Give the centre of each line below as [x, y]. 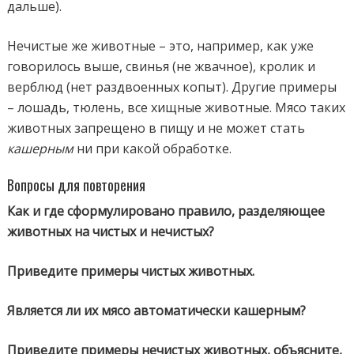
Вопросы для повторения [77, 185]
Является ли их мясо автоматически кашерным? [157, 310]
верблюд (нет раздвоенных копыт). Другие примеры [172, 87]
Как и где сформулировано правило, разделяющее [166, 211]
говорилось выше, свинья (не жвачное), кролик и [162, 66]
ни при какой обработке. [153, 148]
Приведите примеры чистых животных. [131, 271]
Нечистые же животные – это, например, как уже [161, 45]
